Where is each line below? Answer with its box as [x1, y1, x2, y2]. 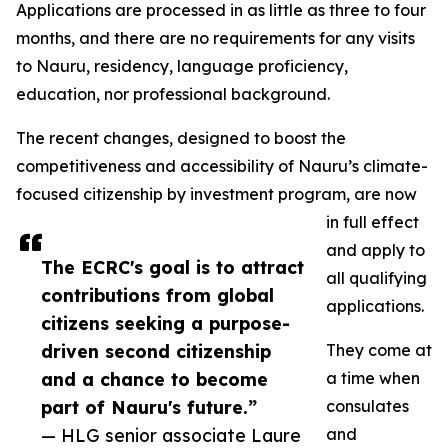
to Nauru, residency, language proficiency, [16, 56, 348, 77]
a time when [326, 368, 420, 389]
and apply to [326, 240, 425, 261]
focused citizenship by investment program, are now [16, 184, 417, 205]
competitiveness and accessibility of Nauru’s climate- [16, 156, 428, 177]
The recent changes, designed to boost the [16, 128, 346, 149]
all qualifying [326, 268, 427, 289]
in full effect [326, 212, 419, 233]
